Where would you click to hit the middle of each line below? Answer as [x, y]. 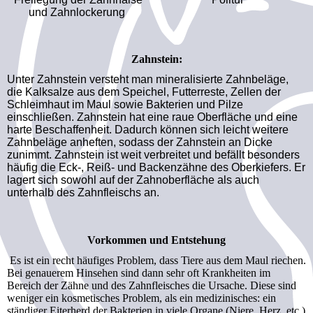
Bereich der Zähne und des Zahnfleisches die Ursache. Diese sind [152, 286]
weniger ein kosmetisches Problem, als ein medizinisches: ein [141, 298]
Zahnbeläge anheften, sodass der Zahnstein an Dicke [140, 142]
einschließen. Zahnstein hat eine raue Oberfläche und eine [152, 117]
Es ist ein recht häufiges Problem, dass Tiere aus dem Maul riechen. [156, 261]
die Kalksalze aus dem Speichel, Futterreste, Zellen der [144, 92]
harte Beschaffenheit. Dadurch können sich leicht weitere [148, 129]
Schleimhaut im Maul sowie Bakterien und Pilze [125, 104]
